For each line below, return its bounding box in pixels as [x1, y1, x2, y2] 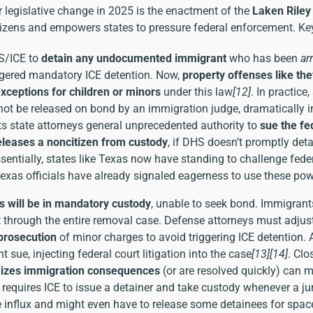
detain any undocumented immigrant [41, 51, 226, 65]
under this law [161, 85, 233, 99]
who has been [226, 51, 300, 65]
